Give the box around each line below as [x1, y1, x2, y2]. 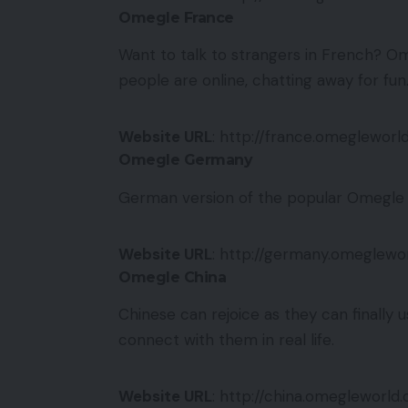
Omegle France [118, 8, 234, 26]
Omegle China [118, 268, 226, 286]
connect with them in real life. [118, 329, 334, 350]
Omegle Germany [118, 151, 252, 169]
